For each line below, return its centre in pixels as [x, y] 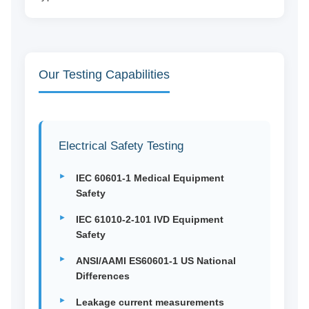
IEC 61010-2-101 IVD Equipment [149, 220]
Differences [102, 276]
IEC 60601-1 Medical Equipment [150, 178]
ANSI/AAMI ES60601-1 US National [156, 261]
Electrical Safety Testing [121, 146]
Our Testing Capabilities [104, 75]
